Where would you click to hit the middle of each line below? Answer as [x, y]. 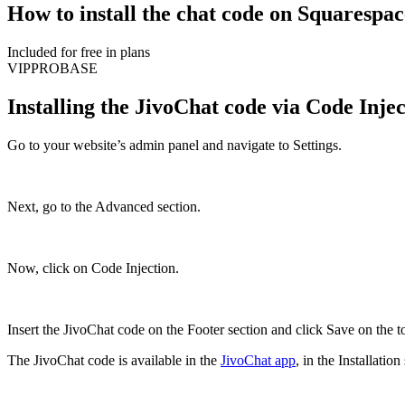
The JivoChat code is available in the [114, 360]
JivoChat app [258, 360]
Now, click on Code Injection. [93, 268]
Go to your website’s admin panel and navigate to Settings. [174, 145]
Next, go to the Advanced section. [104, 206]
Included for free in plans [79, 52]
